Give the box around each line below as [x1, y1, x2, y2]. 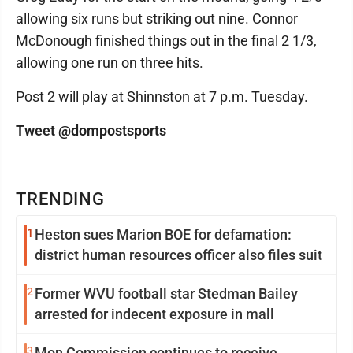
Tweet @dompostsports [16, 122, 166, 139]
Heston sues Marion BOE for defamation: [35, 226, 292, 243]
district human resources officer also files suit [35, 247, 322, 263]
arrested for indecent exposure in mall [35, 306, 274, 322]
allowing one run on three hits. [16, 54, 203, 71]
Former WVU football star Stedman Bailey [35, 285, 298, 302]
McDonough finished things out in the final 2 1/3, [16, 32, 317, 49]
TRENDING [16, 189, 106, 209]
